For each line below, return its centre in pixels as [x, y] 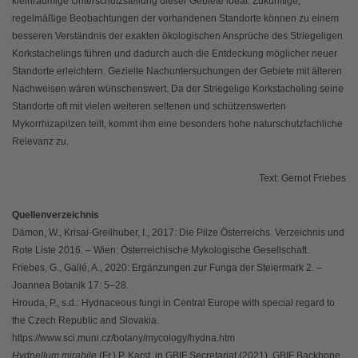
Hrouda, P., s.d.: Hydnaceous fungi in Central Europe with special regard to [173, 303]
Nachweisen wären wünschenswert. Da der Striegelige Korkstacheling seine [178, 89]
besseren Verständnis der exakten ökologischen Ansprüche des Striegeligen [177, 36]
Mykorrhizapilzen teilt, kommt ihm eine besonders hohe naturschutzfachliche [177, 124]
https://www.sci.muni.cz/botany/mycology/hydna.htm [123, 338]
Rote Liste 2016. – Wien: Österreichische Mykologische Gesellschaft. [161, 251]
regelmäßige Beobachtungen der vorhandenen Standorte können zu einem [175, 19]
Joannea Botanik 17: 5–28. [70, 286]
